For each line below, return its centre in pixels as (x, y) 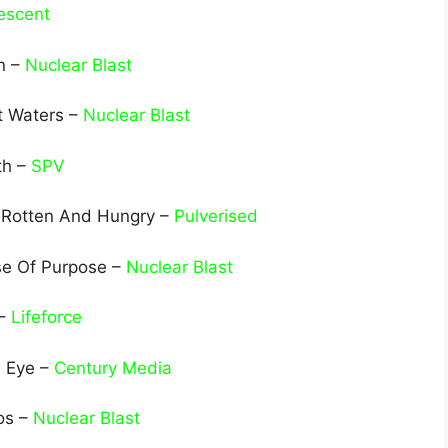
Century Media (113, 367)
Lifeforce (46, 317)
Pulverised (216, 216)
